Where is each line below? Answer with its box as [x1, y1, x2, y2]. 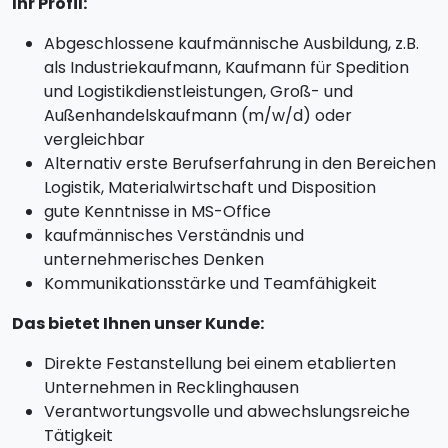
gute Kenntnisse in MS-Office [44, 200, 271, 223]
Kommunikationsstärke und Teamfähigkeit [44, 272, 377, 295]
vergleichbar [44, 128, 145, 151]
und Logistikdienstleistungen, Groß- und [44, 80, 353, 103]
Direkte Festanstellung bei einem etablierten [44, 352, 396, 375]
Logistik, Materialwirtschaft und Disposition [44, 176, 376, 199]
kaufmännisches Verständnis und [44, 224, 304, 247]
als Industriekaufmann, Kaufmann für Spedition [44, 56, 409, 79]
